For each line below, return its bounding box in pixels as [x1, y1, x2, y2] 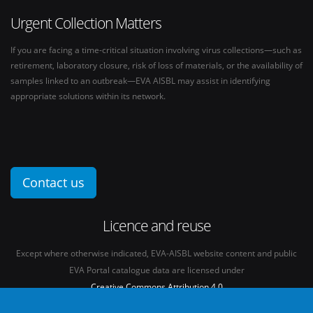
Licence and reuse [102, 215, 211, 235]
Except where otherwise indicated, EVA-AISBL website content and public [16, 247, 297, 259]
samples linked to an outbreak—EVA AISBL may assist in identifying [10, 75, 270, 86]
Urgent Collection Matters [10, 13, 161, 33]
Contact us [22, 174, 85, 191]
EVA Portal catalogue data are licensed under [68, 264, 245, 275]
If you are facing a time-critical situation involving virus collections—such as [10, 44, 302, 55]
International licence [117, 298, 196, 309]
